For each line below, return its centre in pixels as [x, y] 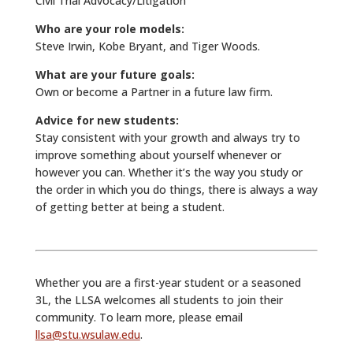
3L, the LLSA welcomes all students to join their [159, 299]
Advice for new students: [107, 120]
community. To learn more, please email [139, 317]
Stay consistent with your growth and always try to [167, 137]
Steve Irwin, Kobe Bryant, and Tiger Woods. [147, 46]
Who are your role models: [110, 28]
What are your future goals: [115, 74]
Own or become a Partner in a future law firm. [154, 91]
